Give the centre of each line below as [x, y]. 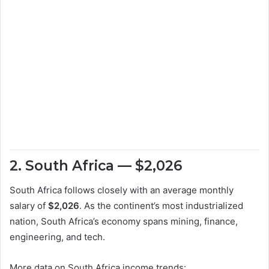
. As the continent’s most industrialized [161, 205]
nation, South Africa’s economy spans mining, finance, [124, 221]
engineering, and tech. [57, 237]
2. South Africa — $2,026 [96, 166]
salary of [29, 205]
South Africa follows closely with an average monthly [122, 190]
